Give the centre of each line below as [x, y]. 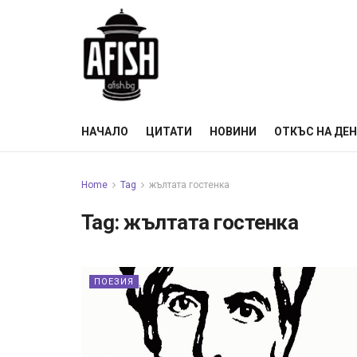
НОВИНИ [233, 131]
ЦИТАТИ [169, 131]
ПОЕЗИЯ [114, 282]
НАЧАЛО [105, 131]
